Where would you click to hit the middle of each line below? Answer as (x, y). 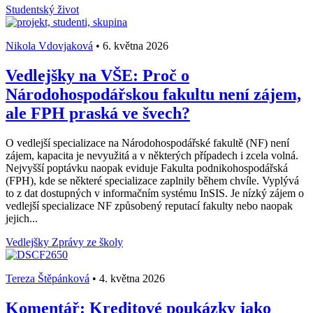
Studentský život (42, 10)
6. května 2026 (134, 46)
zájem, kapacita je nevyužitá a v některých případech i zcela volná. (152, 155)
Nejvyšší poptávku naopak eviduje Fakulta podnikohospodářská (147, 168)
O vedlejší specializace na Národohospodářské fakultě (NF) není (147, 143)
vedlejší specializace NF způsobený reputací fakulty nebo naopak (149, 205)
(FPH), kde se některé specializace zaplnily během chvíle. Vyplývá (152, 180)
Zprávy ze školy (87, 242)
